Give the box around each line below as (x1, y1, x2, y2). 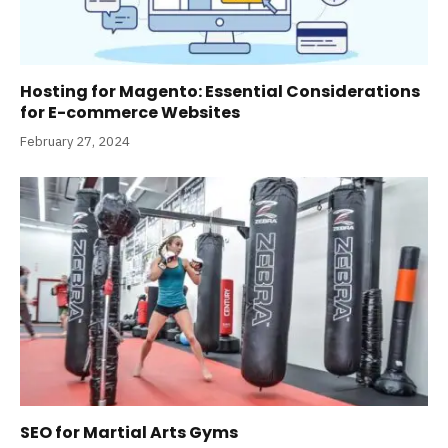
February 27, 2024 (20, 132, 130, 150)
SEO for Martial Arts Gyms (20, 421, 238, 445)
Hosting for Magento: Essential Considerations (20, 79, 420, 103)
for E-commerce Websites (20, 100, 240, 124)
